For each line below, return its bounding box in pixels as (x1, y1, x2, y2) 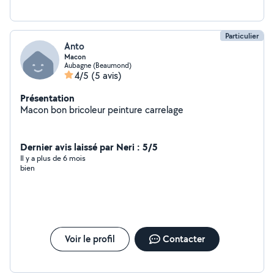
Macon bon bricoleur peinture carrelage (20, 103, 183, 116)
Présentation (20, 91, 75, 105)
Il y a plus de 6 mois (20, 153, 86, 163)
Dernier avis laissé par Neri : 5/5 (20, 140, 158, 154)
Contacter (162, 232, 205, 245)
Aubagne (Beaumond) (64, 61, 131, 70)
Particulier (225, 31, 259, 41)
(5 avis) (91, 69, 122, 82)
